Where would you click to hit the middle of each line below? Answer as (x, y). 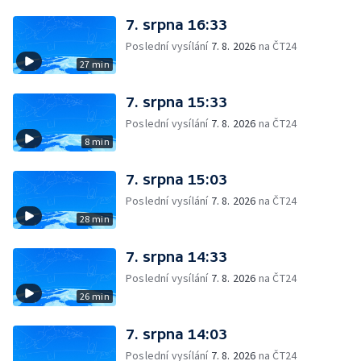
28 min (94, 219)
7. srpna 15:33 (176, 102)
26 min (94, 296)
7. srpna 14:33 (176, 257)
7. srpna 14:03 (176, 334)
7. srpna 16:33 (176, 25)
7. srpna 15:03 (176, 179)
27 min (94, 64)
